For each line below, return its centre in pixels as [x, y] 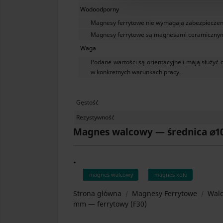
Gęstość [88, 102]
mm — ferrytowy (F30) [110, 204]
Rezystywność [96, 117]
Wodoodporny [100, 9]
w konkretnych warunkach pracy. [136, 72]
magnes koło [171, 174]
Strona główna [97, 193]
